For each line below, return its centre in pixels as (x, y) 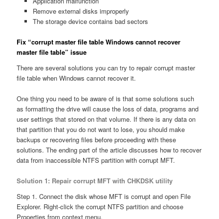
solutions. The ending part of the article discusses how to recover (109, 150)
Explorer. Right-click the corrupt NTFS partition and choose (100, 206)
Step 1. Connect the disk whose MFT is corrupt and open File (104, 196)
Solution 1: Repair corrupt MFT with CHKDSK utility (95, 180)
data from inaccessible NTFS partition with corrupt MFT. (96, 160)
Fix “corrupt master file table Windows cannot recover (99, 42)
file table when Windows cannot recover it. (77, 78)
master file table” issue (52, 52)
